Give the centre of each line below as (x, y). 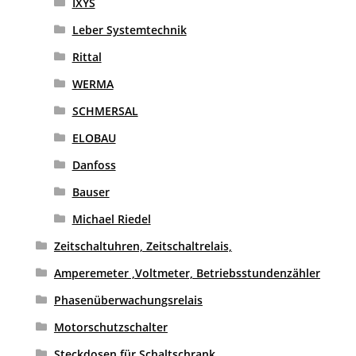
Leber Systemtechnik (129, 30)
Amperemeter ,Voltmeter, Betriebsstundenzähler (187, 273)
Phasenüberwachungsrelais (128, 300)
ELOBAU (94, 138)
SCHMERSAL (105, 111)
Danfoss (94, 165)
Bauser (91, 192)
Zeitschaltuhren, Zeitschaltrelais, (143, 246)
